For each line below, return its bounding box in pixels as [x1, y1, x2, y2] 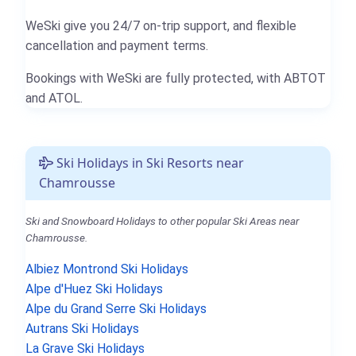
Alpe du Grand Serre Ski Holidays [25, 301, 207, 317]
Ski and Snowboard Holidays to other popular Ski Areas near [25, 215, 299, 228]
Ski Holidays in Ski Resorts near [53, 154, 244, 172]
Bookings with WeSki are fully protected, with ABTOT [25, 71, 326, 87]
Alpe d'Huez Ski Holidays [25, 281, 163, 297]
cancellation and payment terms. [25, 38, 208, 54]
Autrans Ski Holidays [25, 321, 139, 337]
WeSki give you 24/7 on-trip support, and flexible [25, 18, 296, 34]
